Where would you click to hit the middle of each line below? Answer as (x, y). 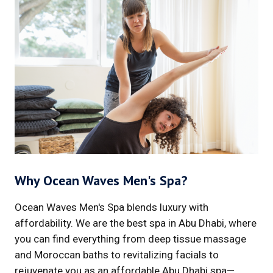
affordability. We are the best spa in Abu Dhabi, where (136, 223)
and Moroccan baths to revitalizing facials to (117, 254)
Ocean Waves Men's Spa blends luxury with (112, 207)
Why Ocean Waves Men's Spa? (101, 180)
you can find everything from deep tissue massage (130, 239)
